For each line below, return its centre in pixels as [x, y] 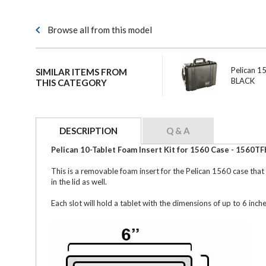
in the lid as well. [79, 181]
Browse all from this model [100, 29]
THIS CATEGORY [71, 82]
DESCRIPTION [88, 130]
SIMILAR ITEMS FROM [81, 72]
